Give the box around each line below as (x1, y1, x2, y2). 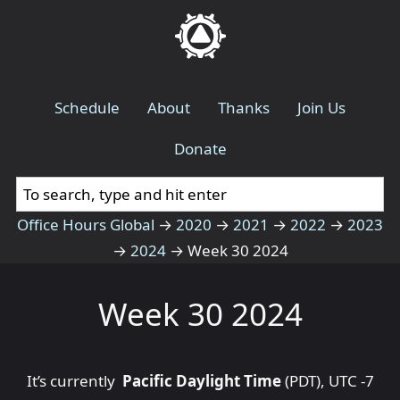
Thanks (218, 96, 271, 118)
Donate (173, 137, 227, 159)
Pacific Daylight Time (118, 370, 281, 391)
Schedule (54, 96, 120, 118)
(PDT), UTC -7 (280, 370, 374, 391)
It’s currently (26, 370, 119, 391)
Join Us (297, 96, 346, 118)
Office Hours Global (17, 213, 154, 235)
